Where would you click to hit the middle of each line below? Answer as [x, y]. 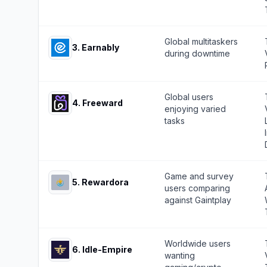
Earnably [100, 47]
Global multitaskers [201, 41]
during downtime [197, 53]
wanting [180, 255]
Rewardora [105, 182]
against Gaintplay [198, 200]
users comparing [197, 188]
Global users [189, 97]
